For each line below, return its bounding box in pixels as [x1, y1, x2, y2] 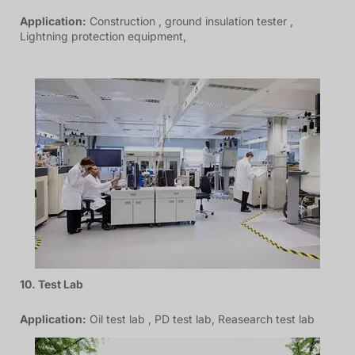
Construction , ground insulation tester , [86, 13, 293, 28]
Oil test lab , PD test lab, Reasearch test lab [86, 311, 315, 326]
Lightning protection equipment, [20, 29, 186, 43]
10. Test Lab [20, 277, 83, 292]
